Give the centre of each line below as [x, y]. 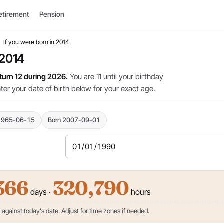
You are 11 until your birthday [116, 77]
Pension [52, 14]
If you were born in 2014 [36, 42]
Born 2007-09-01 [74, 120]
